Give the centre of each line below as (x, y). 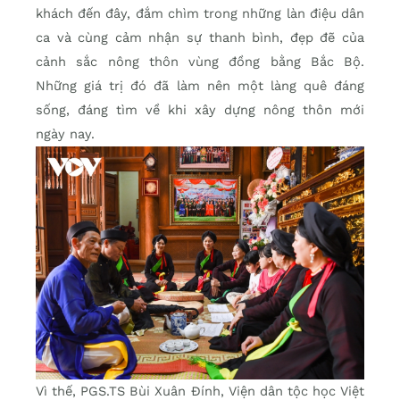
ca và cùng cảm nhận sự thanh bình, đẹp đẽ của (200, 38)
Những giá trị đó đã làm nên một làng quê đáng (200, 86)
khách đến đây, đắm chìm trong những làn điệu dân (200, 14)
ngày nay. (65, 134)
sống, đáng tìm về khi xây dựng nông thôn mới (200, 110)
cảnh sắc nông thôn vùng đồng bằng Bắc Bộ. (200, 62)
